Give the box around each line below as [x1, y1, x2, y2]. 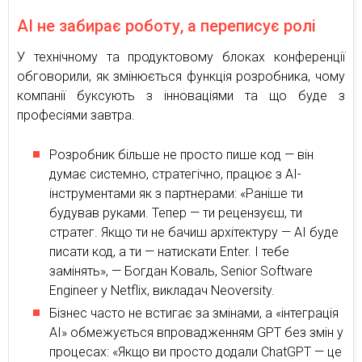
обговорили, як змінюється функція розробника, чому [17, 69, 345, 85]
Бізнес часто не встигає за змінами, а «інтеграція [49, 305, 339, 322]
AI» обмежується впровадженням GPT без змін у [49, 325, 343, 341]
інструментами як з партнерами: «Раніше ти [49, 186, 303, 202]
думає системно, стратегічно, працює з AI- [49, 166, 301, 183]
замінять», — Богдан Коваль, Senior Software [49, 263, 313, 280]
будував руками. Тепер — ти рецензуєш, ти [49, 205, 302, 221]
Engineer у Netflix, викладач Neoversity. [49, 283, 275, 299]
